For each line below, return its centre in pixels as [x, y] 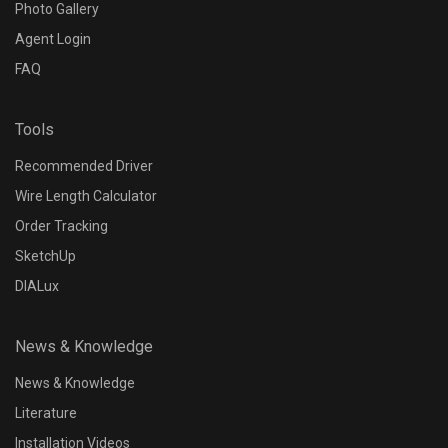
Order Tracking [61, 226]
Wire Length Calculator [86, 196]
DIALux [37, 286]
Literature [46, 413]
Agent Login [53, 39]
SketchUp [45, 256]
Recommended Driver [84, 166]
